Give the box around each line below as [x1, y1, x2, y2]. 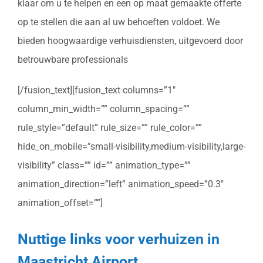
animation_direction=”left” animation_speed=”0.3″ [18, 178, 224, 190]
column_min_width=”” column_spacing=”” [18, 103, 190, 115]
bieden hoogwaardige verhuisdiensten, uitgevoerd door [18, 35, 243, 47]
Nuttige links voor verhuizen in [18, 230, 220, 248]
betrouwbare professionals [18, 54, 128, 66]
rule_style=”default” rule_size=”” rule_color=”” [18, 122, 202, 134]
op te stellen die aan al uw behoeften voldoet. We [18, 16, 220, 28]
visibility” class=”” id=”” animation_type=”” [18, 160, 191, 171]
